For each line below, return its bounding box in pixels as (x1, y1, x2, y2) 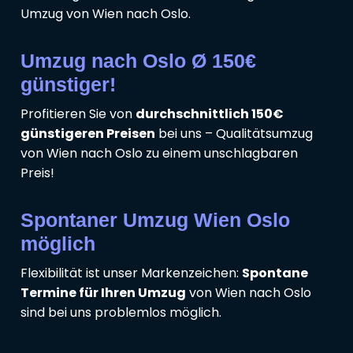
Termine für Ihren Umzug (20, 283, 186, 302)
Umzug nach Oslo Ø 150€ (20, 49, 256, 72)
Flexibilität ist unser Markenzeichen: (20, 263, 242, 282)
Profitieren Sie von (20, 104, 136, 123)
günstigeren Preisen (20, 124, 155, 143)
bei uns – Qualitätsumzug (155, 124, 313, 143)
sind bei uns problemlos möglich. (20, 303, 221, 321)
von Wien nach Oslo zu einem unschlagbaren (20, 143, 298, 162)
